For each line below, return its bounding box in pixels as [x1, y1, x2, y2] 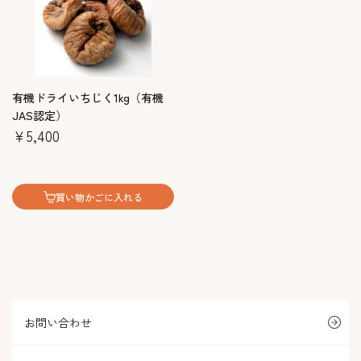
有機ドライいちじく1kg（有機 [12, 89, 164, 106]
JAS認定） [12, 107, 67, 123]
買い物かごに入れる [56, 189, 143, 204]
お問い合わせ [24, 314, 92, 330]
